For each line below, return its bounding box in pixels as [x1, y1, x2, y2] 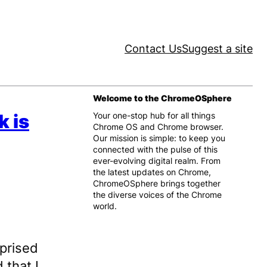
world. [93, 201, 117, 211]
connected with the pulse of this [93, 144, 218, 154]
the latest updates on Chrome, [93, 167, 211, 177]
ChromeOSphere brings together [93, 178, 221, 188]
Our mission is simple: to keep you [93, 133, 225, 143]
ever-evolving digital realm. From [93, 156, 221, 166]
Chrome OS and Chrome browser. [93, 122, 223, 132]
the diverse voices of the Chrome [93, 190, 222, 200]
